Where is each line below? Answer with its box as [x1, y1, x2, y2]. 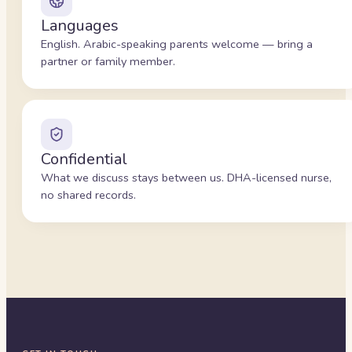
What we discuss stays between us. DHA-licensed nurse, [41, 170, 332, 185]
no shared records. [41, 187, 136, 203]
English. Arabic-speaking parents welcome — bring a [41, 36, 313, 52]
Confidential [41, 148, 127, 170]
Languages [41, 15, 119, 36]
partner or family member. [41, 53, 175, 69]
